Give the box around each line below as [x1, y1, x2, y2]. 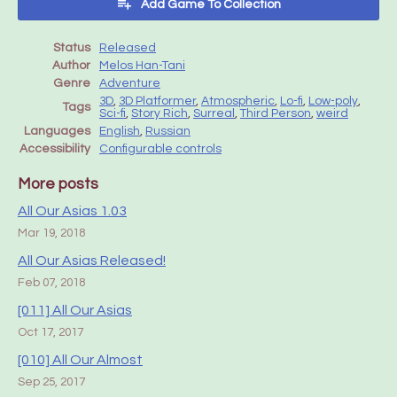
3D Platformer [119, 95, 196, 107]
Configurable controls [99, 143, 222, 155]
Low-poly [308, 95, 358, 107]
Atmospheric [201, 95, 275, 107]
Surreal [193, 107, 235, 120]
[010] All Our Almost [18, 353, 143, 367]
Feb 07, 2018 [18, 276, 85, 289]
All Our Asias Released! [18, 253, 166, 268]
